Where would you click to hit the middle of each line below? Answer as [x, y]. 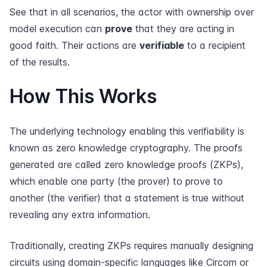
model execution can [57, 29]
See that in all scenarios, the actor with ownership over [132, 12]
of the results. [40, 62]
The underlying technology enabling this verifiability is [127, 131]
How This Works [83, 96]
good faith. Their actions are [74, 45]
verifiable [162, 45]
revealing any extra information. [80, 215]
